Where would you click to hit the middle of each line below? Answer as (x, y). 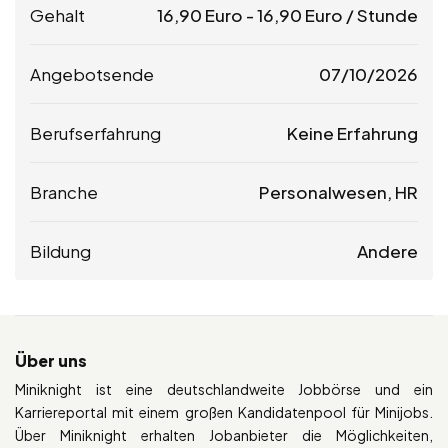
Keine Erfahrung (352, 132)
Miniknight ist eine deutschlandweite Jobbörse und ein (224, 388)
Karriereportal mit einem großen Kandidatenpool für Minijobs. (224, 411)
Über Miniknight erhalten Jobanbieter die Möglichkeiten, (224, 434)
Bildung (60, 250)
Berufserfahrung (95, 132)
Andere (387, 250)
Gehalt (57, 14)
